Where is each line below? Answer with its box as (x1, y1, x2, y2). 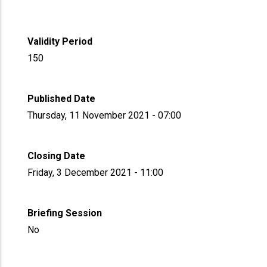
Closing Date (27, 150, 86, 162)
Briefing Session (27, 207, 103, 219)
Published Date (27, 93, 96, 104)
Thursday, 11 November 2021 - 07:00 (27, 110, 182, 121)
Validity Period (27, 36, 93, 47)
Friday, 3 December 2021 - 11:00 (27, 167, 164, 178)
